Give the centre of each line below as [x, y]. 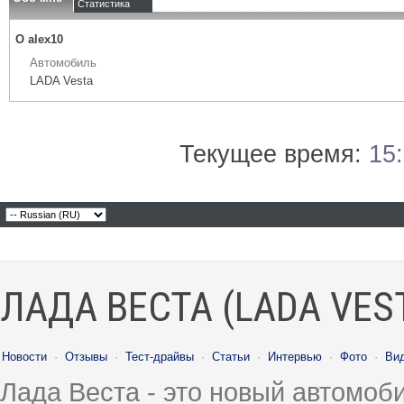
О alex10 [39, 39]
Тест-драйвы [160, 357]
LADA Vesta [61, 81]
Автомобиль [63, 63]
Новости [24, 357]
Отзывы [86, 357]
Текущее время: [274, 154]
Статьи [231, 357]
